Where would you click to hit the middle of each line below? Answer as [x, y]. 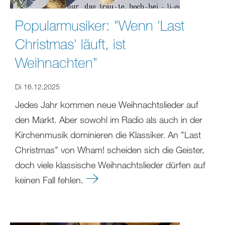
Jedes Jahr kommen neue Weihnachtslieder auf [107, 104]
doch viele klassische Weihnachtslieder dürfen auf [110, 164]
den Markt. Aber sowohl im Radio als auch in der [109, 119]
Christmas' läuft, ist [70, 43]
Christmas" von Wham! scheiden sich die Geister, [110, 149]
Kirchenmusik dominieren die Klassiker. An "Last [108, 134]
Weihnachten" [56, 62]
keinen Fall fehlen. [50, 180]
